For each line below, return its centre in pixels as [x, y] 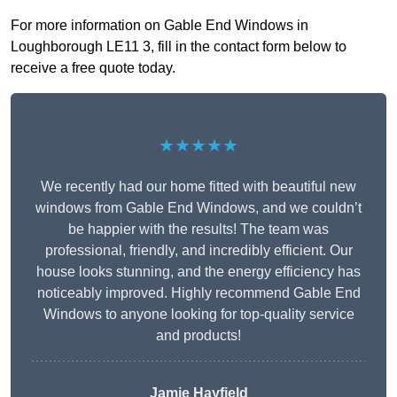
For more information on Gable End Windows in [160, 26]
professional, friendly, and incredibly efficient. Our [198, 251]
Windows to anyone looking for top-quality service [198, 315]
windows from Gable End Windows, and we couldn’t [198, 208]
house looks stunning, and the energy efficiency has [198, 272]
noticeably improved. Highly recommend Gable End [198, 293]
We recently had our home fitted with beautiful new [198, 187]
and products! [198, 336]
